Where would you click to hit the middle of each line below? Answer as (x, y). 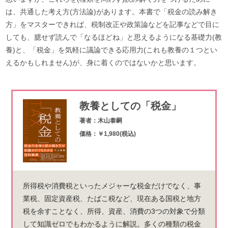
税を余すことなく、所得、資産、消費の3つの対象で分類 (114, 211)
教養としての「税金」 (130, 106)
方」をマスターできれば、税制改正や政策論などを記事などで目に (113, 24)
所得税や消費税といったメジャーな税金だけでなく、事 (112, 186)
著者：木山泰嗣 (101, 120)
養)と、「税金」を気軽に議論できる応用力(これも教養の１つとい (112, 50)
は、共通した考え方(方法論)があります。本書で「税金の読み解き (112, 11)
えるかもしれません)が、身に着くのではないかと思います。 (103, 62)
